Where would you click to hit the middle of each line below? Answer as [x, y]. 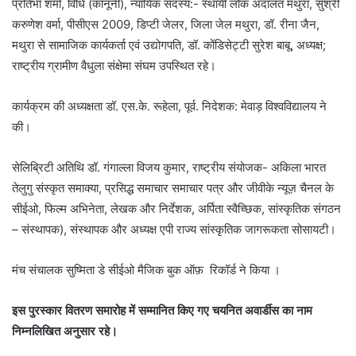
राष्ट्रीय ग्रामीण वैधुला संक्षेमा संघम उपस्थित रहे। [114, 66]
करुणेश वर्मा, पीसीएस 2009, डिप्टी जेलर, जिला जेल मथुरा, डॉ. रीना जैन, [166, 25]
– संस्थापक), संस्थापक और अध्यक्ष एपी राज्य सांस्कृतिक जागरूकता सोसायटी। [174, 230]
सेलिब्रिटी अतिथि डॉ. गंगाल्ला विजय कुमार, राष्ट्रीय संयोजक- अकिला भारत [169, 168]
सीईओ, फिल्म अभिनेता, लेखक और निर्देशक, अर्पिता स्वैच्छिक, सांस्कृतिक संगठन [176, 209]
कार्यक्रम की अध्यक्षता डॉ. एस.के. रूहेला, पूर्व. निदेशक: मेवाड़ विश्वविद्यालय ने [169, 106]
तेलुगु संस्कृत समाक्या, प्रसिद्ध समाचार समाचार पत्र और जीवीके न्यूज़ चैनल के [173, 188]
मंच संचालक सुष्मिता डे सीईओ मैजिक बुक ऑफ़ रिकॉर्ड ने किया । [146, 270]
